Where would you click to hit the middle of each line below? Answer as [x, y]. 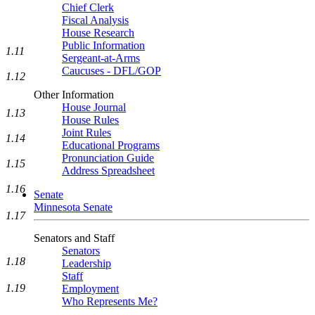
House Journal [94, 107]
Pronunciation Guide [108, 158]
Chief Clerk [88, 7]
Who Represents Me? [110, 301]
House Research [98, 33]
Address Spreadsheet [108, 171]
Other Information [74, 95]
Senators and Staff [74, 238]
